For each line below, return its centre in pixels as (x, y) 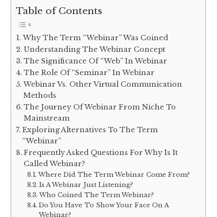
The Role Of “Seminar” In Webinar (89, 73)
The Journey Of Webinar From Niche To (100, 107)
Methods (40, 96)
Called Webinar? (55, 164)
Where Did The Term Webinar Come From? (114, 175)
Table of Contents (59, 11)
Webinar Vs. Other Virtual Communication (103, 85)
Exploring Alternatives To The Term (90, 130)
